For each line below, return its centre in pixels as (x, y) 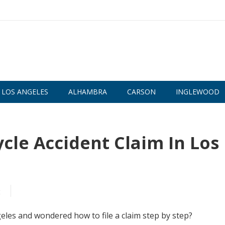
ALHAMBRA (88, 92)
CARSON (141, 92)
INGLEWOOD (198, 92)
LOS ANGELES (25, 92)
